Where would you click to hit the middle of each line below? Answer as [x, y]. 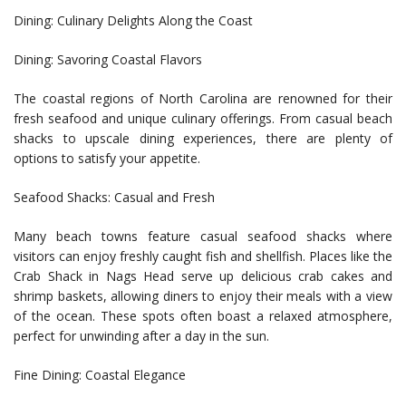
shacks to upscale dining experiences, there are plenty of [203, 139]
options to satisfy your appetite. [107, 159]
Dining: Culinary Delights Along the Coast [133, 21]
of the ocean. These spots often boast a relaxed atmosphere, [203, 316]
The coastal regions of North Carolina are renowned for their [203, 99]
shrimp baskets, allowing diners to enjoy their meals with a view [203, 296]
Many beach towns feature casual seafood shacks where [203, 237]
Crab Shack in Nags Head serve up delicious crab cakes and [203, 276]
